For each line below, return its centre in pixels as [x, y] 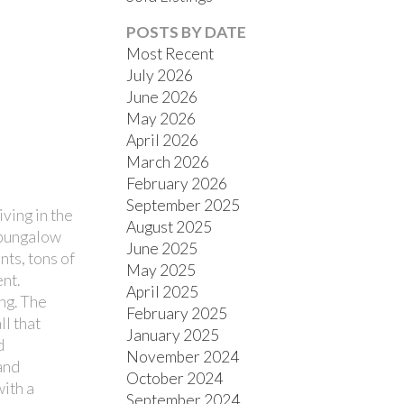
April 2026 [163, 140]
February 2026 [177, 183]
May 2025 [161, 270]
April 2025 [163, 291]
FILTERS [54, 172]
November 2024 [183, 356]
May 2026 [161, 118]
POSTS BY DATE [187, 32]
